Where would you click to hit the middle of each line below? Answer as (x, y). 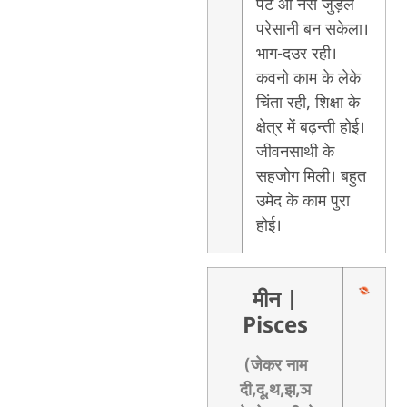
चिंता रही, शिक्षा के (308, 103)
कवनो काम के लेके (308, 79)
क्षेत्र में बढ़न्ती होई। (310, 128)
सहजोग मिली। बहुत (311, 177)
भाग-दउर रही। (296, 54)
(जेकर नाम (275, 366)
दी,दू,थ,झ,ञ (275, 390)
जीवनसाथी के (295, 152)
